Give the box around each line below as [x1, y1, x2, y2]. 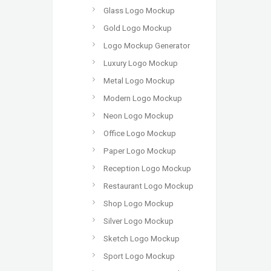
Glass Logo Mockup [103, 6, 175, 15]
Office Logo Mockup [103, 129, 176, 138]
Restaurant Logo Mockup [103, 181, 194, 191]
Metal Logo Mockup [103, 76, 175, 85]
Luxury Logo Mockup [103, 59, 178, 68]
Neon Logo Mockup [103, 111, 174, 120]
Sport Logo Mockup [103, 252, 175, 261]
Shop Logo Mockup [103, 199, 174, 208]
